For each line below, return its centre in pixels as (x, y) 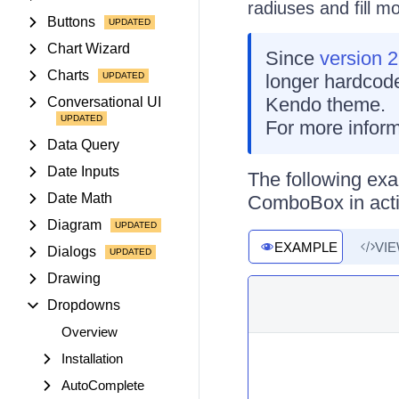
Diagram (74, 225)
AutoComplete (103, 385)
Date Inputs (83, 171)
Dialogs (72, 252)
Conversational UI (104, 102)
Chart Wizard (89, 49)
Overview (90, 332)
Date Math (80, 198)
